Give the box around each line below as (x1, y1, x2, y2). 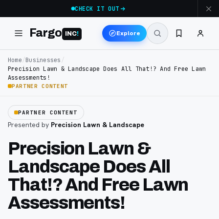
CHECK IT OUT (75, 5, 119, 12)
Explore (116, 29, 140, 37)
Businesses (25, 56, 61, 64)
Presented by (8, 120, 51, 129)
